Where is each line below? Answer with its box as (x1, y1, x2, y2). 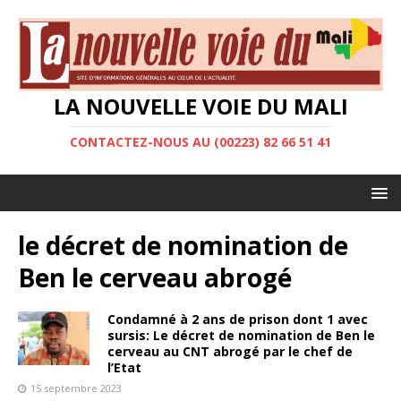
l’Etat (107, 359, 141, 377)
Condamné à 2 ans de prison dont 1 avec (107, 311, 368, 328)
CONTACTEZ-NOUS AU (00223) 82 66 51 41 (70, 133, 331, 151)
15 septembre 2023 (30, 381, 122, 396)
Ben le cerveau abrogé (18, 260, 292, 295)
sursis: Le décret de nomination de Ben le (107, 327, 375, 345)
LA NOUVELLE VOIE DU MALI (53, 91, 348, 122)
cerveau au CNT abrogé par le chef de (107, 343, 353, 361)
